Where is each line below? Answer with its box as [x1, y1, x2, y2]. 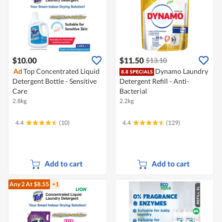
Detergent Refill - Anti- [119, 77, 189, 86]
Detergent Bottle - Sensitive [12, 77, 97, 86]
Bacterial [119, 87, 147, 96]
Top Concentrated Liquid [23, 67, 100, 76]
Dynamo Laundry [155, 67, 208, 76]
